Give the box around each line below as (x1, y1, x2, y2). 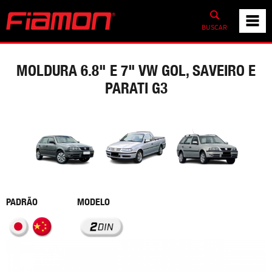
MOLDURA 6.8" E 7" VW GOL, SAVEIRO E (16, 61, 256, 80)
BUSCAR (202, 22, 227, 32)
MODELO (76, 195, 110, 208)
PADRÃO (6, 195, 38, 208)
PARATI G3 (104, 79, 168, 97)
